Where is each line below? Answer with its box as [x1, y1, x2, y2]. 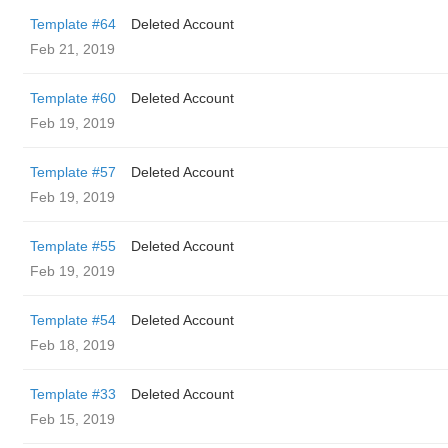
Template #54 [30, 312, 116, 328]
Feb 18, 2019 [30, 337, 115, 353]
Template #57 [30, 164, 116, 180]
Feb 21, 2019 [30, 41, 115, 57]
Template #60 [30, 90, 116, 106]
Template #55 [30, 238, 116, 254]
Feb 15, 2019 [30, 411, 115, 427]
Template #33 [30, 386, 116, 402]
